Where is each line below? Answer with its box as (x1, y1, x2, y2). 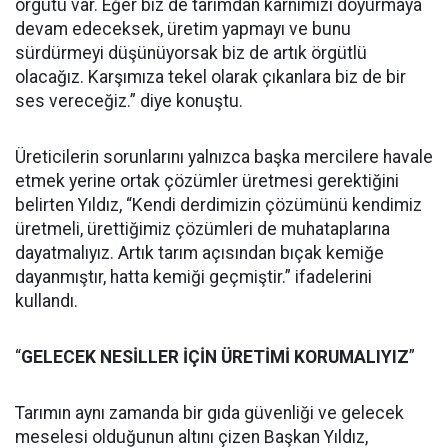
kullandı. (15, 290, 78, 311)
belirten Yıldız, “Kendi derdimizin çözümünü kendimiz (15, 194, 422, 215)
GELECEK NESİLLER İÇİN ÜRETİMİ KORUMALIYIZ (21, 346, 409, 367)
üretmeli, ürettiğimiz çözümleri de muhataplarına (15, 218, 390, 239)
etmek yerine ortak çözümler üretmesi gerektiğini (15, 170, 399, 191)
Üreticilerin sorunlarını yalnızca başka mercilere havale (15, 146, 433, 167)
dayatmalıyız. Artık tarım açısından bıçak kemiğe (15, 242, 384, 263)
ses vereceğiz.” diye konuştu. (15, 90, 243, 111)
